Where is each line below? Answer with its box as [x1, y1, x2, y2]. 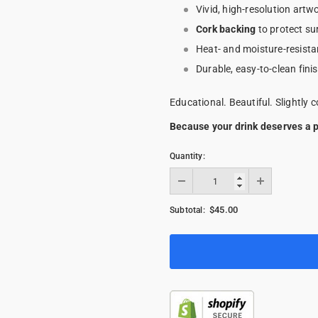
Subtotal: [170, 205, 205, 216]
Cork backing [196, 23, 256, 35]
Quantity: [170, 151, 205, 162]
